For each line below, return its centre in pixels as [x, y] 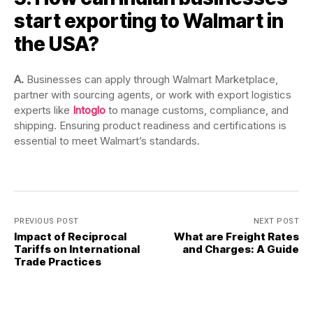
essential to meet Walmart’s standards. [107, 141]
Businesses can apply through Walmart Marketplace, [152, 80]
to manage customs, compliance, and [197, 110]
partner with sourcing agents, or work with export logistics [153, 95]
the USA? [57, 44]
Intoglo [89, 110]
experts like [43, 110]
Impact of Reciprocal [70, 237]
